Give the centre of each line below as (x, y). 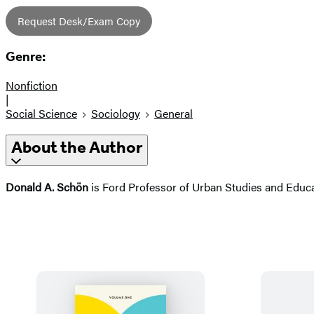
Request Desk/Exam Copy (79, 20)
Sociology (116, 114)
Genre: (26, 57)
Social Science (41, 114)
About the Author (77, 148)
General (173, 114)
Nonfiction (32, 86)
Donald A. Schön (47, 186)
